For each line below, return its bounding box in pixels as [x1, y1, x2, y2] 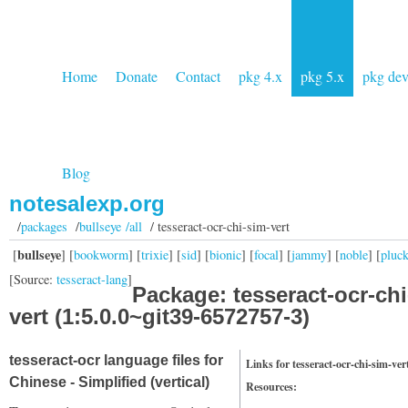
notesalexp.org [9, 191, 165, 216]
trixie [141, 245, 168, 263]
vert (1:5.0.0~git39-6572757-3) [9, 304, 310, 329]
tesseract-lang [56, 270, 127, 289]
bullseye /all [78, 218, 142, 235]
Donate [116, 66, 158, 86]
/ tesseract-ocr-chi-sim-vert [141, 218, 290, 235]
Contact [176, 66, 220, 86]
